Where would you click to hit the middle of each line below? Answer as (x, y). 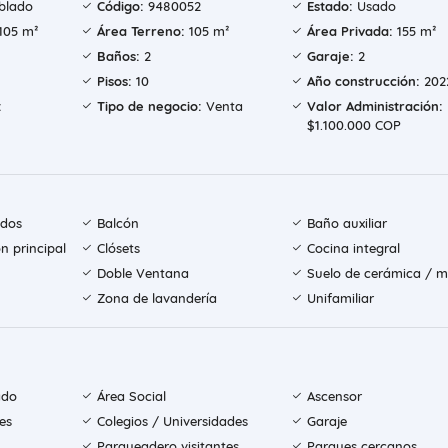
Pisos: (115, 81)
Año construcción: (363, 81)
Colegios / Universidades (173, 421)
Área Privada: (349, 31)
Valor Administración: (374, 106)
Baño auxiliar (346, 223)
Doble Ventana (143, 273)
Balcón (118, 223)
